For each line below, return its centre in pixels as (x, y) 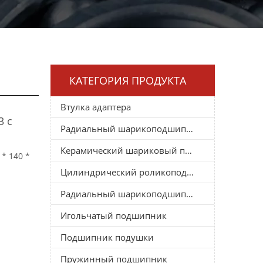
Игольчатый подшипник (114, 215)
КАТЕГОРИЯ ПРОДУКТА (128, 80)
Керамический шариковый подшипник (188, 150)
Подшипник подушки (107, 237)
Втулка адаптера (96, 107)
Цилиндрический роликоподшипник (190, 172)
